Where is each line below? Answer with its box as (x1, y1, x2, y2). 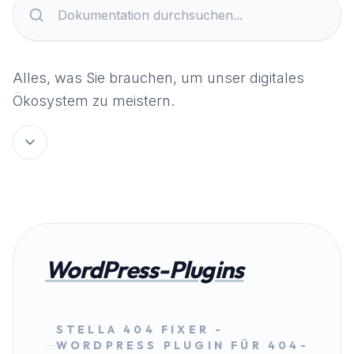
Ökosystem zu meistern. (13, 92, 175, 109)
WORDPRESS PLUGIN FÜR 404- (55, 338, 309, 352)
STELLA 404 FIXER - (55, 322, 224, 337)
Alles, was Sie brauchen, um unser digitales (13, 70, 304, 86)
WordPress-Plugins (45, 254, 244, 284)
